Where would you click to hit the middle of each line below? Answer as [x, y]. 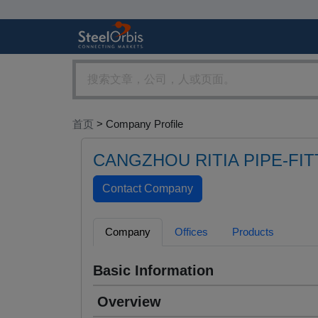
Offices [191, 232]
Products [253, 232]
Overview [129, 302]
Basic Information [153, 271]
